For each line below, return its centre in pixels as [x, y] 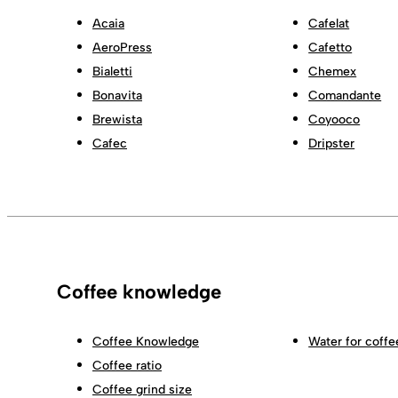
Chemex [333, 71]
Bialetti [112, 71]
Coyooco [334, 119]
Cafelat [329, 23]
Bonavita [117, 95]
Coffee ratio [127, 365]
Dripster [332, 143]
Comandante [345, 95]
